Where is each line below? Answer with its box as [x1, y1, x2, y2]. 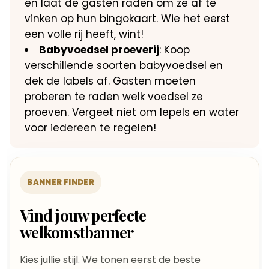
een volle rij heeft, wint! [25, 27, 144, 41]
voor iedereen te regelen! [25, 121, 157, 135]
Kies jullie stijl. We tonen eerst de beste [20, 253, 201, 267]
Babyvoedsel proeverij [39, 43, 160, 57]
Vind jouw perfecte [20, 205, 147, 226]
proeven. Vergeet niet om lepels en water [25, 105, 240, 119]
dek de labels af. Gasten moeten [25, 74, 196, 88]
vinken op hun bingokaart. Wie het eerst [25, 11, 231, 26]
